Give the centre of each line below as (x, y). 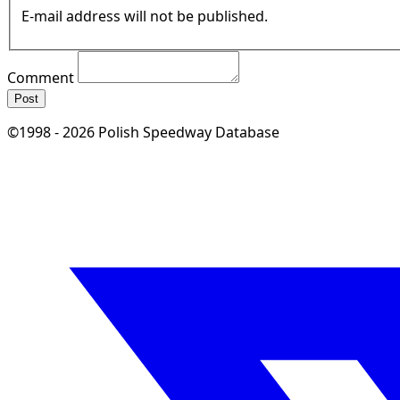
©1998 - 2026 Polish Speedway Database (143, 133)
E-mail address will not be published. (145, 17)
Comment (41, 78)
